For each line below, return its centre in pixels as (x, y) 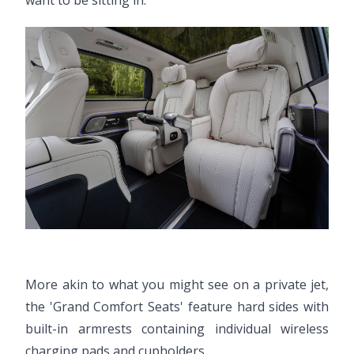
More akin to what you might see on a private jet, (177, 285)
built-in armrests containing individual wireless (177, 329)
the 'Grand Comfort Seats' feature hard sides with (177, 307)
